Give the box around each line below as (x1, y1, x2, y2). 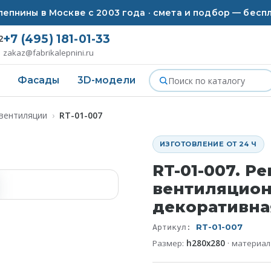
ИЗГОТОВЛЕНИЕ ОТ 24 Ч (160, 140, 257, 148)
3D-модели (77, 74, 135, 86)
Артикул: (152, 223, 196, 232)
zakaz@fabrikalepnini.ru (3, 47, 94, 58)
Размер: (152, 238, 186, 249)
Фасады (18, 74, 59, 86)
